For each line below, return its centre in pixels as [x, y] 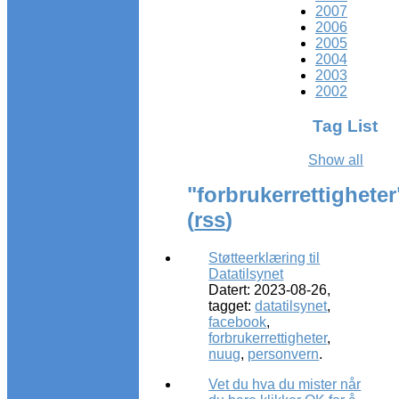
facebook [238, 322]
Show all [336, 160]
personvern [284, 354]
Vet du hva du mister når [285, 385]
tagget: [232, 306]
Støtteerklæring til [265, 258]
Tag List [346, 126]
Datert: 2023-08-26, [270, 290]
